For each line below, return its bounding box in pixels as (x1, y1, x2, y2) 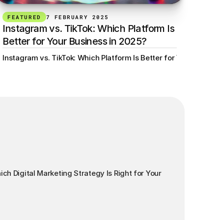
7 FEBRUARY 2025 (46, 13, 109, 21)
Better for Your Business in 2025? (2, 35, 147, 47)
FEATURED (7, 13, 41, 21)
